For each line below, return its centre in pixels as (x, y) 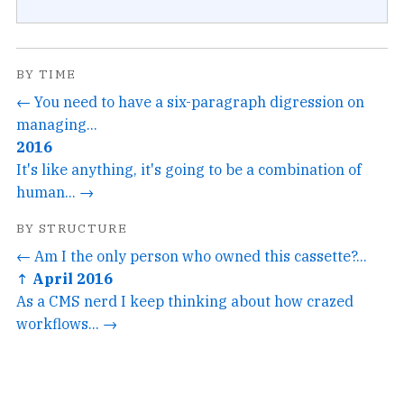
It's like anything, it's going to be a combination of (189, 169)
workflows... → (67, 323)
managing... (57, 124)
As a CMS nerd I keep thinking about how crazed (185, 300)
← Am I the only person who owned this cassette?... (192, 255)
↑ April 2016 (64, 278)
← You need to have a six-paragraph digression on (190, 101)
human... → (55, 191)
